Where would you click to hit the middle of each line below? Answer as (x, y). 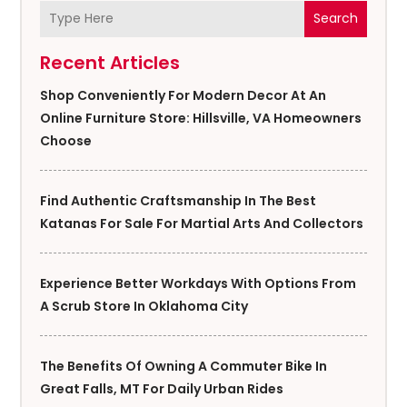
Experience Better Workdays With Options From (199, 283)
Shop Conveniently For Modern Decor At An (184, 95)
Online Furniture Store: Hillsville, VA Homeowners (201, 118)
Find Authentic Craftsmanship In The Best (179, 200)
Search (335, 19)
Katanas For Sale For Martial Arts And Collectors (202, 223)
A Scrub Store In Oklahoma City (144, 306)
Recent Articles (110, 62)
